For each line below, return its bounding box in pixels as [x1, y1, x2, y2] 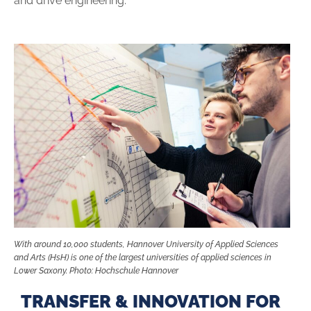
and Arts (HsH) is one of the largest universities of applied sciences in [14, 252, 271, 262]
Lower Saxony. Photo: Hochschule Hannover [14, 265, 178, 276]
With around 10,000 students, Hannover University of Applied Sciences [14, 239, 278, 249]
